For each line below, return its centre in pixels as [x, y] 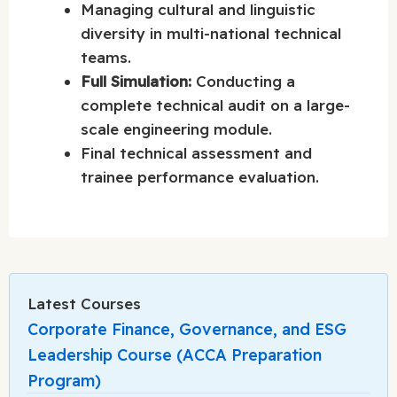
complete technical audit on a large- [215, 105]
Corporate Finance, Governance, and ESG [187, 330]
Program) [64, 381]
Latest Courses [84, 304]
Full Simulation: [136, 81]
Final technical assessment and [196, 152]
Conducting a [243, 81]
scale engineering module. [176, 128]
